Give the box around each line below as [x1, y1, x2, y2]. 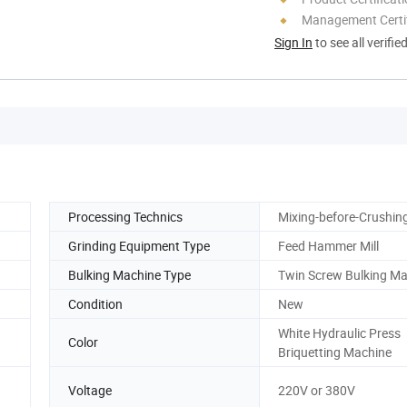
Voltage [68, 382, 112, 400]
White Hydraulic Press [278, 323, 401, 342]
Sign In [274, 33, 313, 51]
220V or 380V [278, 382, 355, 400]
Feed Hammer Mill [278, 236, 379, 254]
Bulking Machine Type [68, 265, 191, 283]
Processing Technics [68, 207, 183, 225]
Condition [68, 294, 123, 313]
